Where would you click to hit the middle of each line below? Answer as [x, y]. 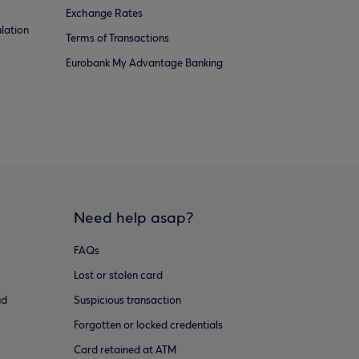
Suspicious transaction [127, 301]
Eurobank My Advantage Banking [144, 64]
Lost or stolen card [118, 276]
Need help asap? [133, 219]
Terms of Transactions [117, 39]
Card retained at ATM [125, 351]
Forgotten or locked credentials [148, 326]
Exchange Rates [104, 14]
